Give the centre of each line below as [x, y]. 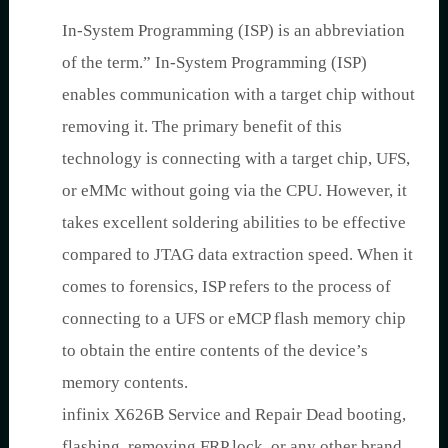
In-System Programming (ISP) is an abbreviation [233, 30]
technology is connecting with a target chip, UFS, [236, 158]
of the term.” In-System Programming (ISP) [214, 62]
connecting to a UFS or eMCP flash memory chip [234, 318]
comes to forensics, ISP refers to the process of [226, 286]
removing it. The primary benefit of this [202, 126]
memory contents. [125, 382]
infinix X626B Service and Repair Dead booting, [234, 414]
